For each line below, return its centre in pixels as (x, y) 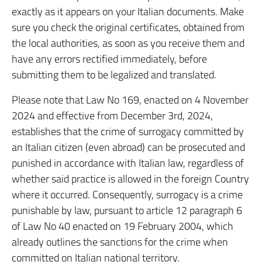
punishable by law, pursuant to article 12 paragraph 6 (127, 210)
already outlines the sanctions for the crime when (120, 242)
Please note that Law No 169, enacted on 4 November (130, 100)
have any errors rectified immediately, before (109, 59)
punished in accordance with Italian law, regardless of (128, 163)
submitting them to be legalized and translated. (114, 75)
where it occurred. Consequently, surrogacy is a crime (127, 194)
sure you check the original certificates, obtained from (128, 27)
